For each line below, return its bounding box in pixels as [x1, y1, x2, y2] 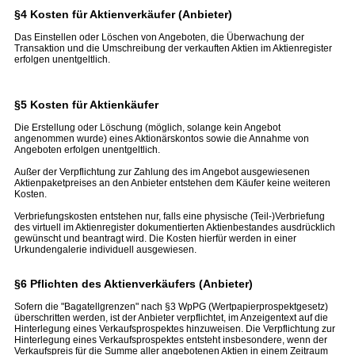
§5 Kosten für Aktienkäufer [14, 98, 158, 111]
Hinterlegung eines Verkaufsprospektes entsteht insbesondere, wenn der [14, 334, 327, 345]
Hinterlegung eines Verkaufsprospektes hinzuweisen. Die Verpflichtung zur [14, 323, 335, 334]
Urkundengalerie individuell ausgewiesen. [14, 244, 197, 255]
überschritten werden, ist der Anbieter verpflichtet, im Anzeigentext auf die [14, 312, 328, 323]
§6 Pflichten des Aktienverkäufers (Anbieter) [14, 277, 253, 290]
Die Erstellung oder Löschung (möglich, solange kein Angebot [14, 122, 281, 133]
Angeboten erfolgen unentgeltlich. [14, 144, 160, 155]
